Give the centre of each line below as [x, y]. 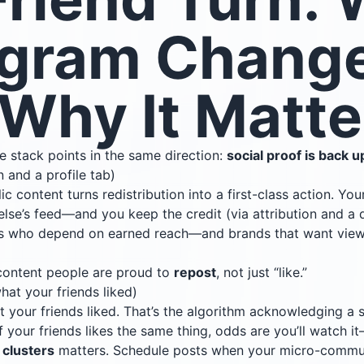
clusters [28, 350]
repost [195, 272]
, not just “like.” [262, 272]
